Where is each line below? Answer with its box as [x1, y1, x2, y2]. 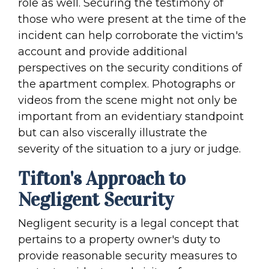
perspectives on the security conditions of [18, 61, 242, 75]
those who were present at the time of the [18, 13, 246, 26]
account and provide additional [18, 45, 187, 59]
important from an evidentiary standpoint [18, 110, 244, 124]
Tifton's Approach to [18, 167, 186, 191]
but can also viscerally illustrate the [18, 126, 207, 140]
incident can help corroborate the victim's [18, 29, 243, 43]
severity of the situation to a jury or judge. [18, 142, 241, 156]
